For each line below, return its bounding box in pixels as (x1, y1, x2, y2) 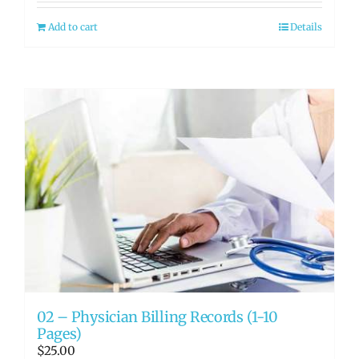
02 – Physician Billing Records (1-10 (37, 307, 278, 326)
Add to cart (48, 21, 98, 34)
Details (290, 21, 322, 34)
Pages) (37, 324, 82, 343)
